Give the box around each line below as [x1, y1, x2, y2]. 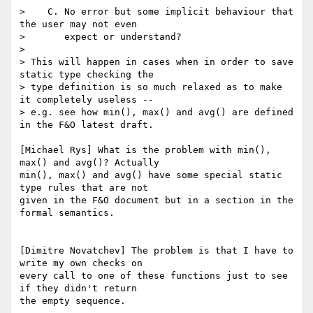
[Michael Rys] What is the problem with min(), [20, 145, 271, 156]
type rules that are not [20, 182, 148, 194]
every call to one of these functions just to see [20, 270, 288, 282]
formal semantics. [20, 208, 115, 219]
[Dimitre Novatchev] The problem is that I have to [20, 245, 293, 256]
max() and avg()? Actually [20, 157, 159, 168]
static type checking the [20, 69, 154, 80]
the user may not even [20, 19, 137, 30]
